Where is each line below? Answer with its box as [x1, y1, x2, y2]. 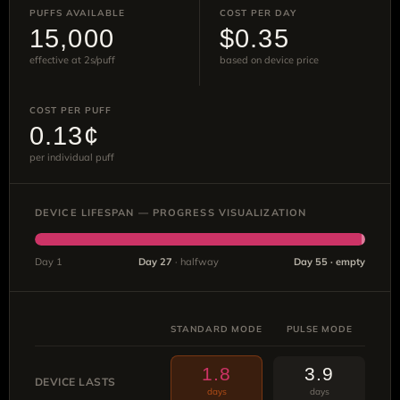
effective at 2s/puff [29, 53, 115, 66]
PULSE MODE [286, 322, 353, 335]
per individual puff [29, 150, 114, 163]
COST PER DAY [220, 6, 296, 19]
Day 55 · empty [294, 254, 365, 268]
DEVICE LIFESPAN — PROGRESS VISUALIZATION [35, 205, 306, 219]
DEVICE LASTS [35, 375, 116, 389]
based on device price [220, 53, 319, 66]
